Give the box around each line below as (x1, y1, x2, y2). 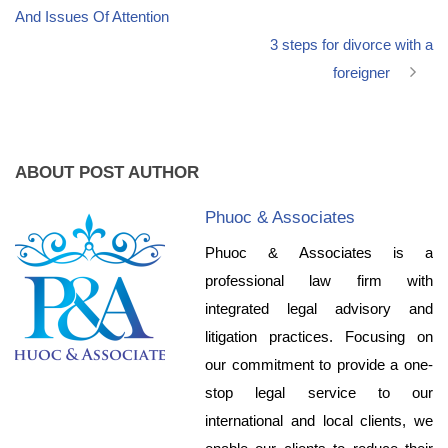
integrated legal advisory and (205, 300, 433, 318)
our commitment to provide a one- (205, 356, 433, 374)
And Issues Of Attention (15, 8, 169, 26)
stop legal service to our (205, 384, 433, 402)
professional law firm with (205, 272, 433, 290)
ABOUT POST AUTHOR (15, 163, 199, 183)
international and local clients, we (205, 412, 433, 430)
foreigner (333, 64, 390, 82)
